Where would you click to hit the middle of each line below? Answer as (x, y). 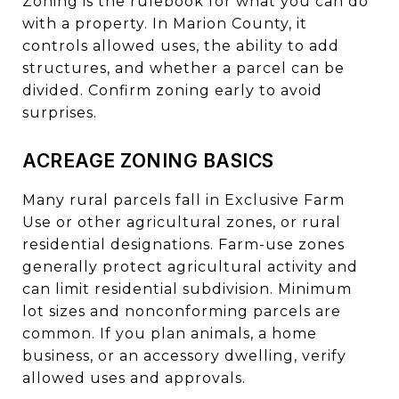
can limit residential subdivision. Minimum (187, 289)
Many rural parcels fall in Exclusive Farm (183, 199)
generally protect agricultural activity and (190, 266)
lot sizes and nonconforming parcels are (182, 311)
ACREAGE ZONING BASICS (148, 160)
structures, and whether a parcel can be (183, 68)
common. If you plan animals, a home (170, 333)
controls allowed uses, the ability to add (181, 45)
